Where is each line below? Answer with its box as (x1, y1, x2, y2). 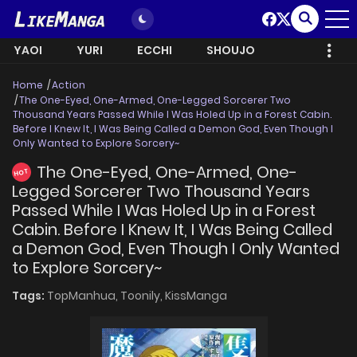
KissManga (165, 288, 227, 304)
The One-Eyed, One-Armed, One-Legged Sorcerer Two (19, 93, 291, 107)
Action (52, 78, 85, 92)
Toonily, (120, 288, 165, 304)
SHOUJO (206, 42, 255, 58)
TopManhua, (47, 288, 120, 304)
